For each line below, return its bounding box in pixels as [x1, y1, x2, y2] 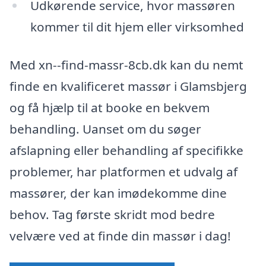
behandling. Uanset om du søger [9, 120, 201, 137]
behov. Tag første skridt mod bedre [9, 205, 215, 223]
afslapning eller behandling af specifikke [9, 141, 243, 159]
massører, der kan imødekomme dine [9, 184, 227, 201]
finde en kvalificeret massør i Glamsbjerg [9, 77, 247, 94]
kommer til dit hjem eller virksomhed [30, 18, 244, 36]
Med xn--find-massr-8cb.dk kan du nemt [9, 56, 243, 73]
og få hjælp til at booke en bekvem [9, 99, 210, 116]
